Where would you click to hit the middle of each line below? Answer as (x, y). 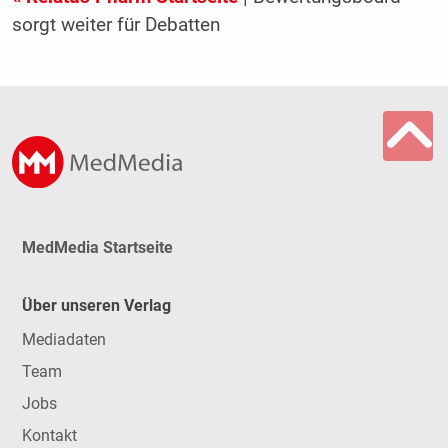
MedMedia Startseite (97, 247)
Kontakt (49, 436)
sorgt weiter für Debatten (115, 24)
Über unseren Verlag (96, 305)
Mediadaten (63, 340)
